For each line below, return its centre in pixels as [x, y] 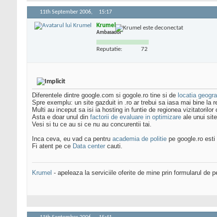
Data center [89, 146]
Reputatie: [109, 49]
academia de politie [139, 139]
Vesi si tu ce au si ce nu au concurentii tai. [92, 124]
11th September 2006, [67, 12]
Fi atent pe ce [52, 146]
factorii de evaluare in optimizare [136, 117]
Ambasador [109, 32]
